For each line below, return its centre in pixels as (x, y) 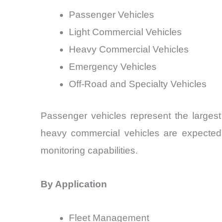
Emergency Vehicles (113, 67)
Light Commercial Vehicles (125, 32)
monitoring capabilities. (89, 150)
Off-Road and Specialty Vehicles (138, 84)
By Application (74, 184)
